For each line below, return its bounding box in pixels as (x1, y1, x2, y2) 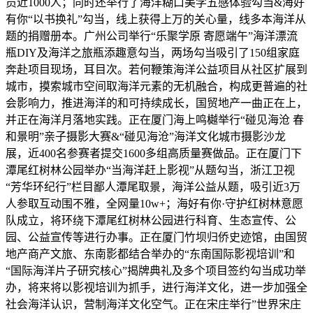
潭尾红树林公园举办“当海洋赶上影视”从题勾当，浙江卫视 (6, 163, 295, 176)
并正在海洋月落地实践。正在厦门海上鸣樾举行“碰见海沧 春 (6, 113, 304, 126)
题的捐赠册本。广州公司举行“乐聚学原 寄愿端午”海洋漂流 (6, 29, 298, 42)
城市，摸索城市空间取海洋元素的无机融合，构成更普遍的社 (6, 80, 307, 92)
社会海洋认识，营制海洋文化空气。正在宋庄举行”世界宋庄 (6, 298, 301, 310)
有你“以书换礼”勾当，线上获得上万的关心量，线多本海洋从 (6, 13, 306, 25)
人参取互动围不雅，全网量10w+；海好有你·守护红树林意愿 (6, 197, 303, 210)
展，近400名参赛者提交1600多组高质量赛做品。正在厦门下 (6, 147, 302, 159)
